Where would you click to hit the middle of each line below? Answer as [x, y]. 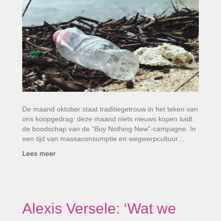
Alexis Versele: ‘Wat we [99, 208]
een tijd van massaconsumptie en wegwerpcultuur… [104, 138]
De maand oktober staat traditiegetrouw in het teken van [110, 109]
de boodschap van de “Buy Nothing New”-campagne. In [109, 129]
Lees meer [39, 153]
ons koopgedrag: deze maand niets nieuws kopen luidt [107, 119]
